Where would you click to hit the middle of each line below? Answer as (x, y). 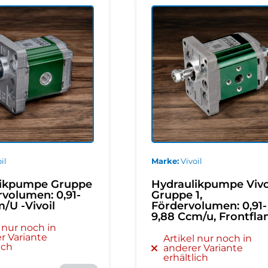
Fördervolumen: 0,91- (209, 206)
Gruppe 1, (176, 195)
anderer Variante (203, 248)
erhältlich (185, 258)
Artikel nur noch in (207, 239)
